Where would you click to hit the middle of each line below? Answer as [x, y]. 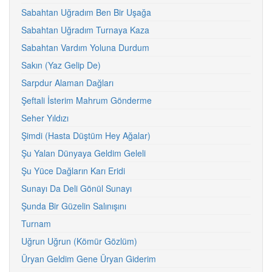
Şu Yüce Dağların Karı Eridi [73, 171]
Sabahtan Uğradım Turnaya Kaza [85, 30]
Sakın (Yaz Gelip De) [61, 65]
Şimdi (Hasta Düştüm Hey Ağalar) [86, 135]
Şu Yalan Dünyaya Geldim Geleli [83, 153]
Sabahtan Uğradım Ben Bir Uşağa [86, 12]
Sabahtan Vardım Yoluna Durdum [85, 47]
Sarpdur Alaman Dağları [67, 83]
